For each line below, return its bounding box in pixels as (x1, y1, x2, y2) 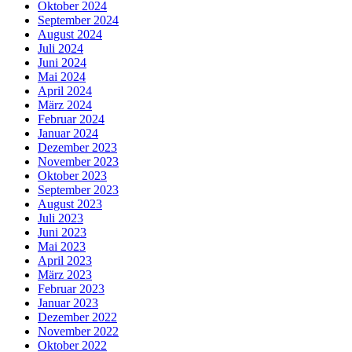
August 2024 (38, 27, 102, 41)
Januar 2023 (38, 295, 98, 310)
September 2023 (38, 182, 119, 196)
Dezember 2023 (38, 140, 117, 154)
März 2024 (38, 97, 92, 112)
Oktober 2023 (38, 168, 107, 182)
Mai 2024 (38, 69, 86, 83)
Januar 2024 (38, 126, 98, 140)
